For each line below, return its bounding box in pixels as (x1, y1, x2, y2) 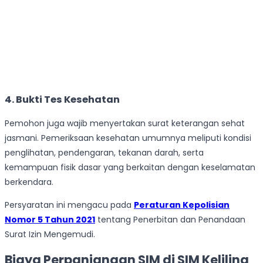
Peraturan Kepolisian (134, 199, 230, 211)
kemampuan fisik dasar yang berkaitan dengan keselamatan (5, 161, 255, 174)
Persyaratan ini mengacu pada (5, 199, 134, 211)
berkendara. (5, 176, 53, 188)
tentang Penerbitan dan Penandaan (95, 214, 245, 226)
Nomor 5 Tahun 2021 (5, 214, 95, 226)
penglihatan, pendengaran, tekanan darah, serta (5, 147, 204, 159)
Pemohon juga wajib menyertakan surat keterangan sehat (5, 117, 245, 130)
